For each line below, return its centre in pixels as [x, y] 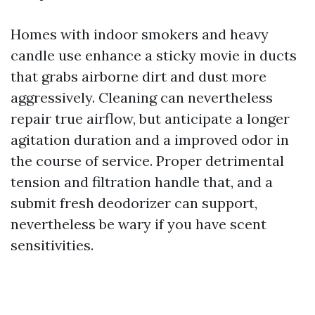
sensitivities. [52, 245]
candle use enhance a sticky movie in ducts [154, 55]
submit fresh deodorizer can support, [134, 203]
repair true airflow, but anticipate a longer [150, 118]
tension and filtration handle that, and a [142, 182]
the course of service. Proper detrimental [147, 161]
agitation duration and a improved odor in [150, 140]
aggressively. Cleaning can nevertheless [142, 97]
